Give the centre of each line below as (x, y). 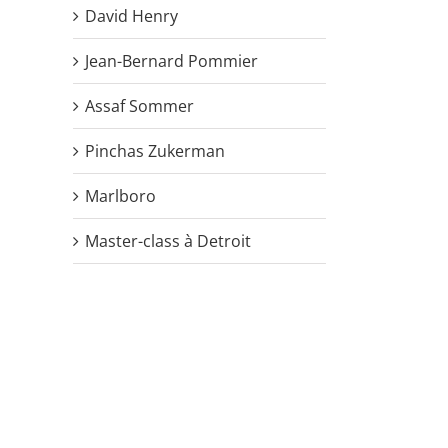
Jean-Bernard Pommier (171, 60)
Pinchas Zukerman (155, 150)
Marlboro (120, 195)
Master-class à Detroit (168, 240)
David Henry (131, 15)
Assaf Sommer (139, 105)
